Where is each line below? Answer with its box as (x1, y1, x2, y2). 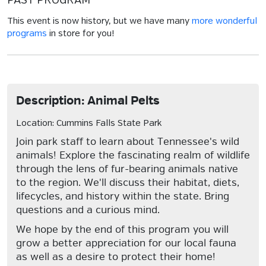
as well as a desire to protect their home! (16, 251, 216, 263)
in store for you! (47, 29, 114, 39)
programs (7, 29, 47, 39)
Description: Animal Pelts (16, 93, 160, 108)
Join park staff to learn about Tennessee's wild (16, 135, 239, 148)
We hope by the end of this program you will (16, 223, 229, 236)
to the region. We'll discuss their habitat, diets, (16, 176, 239, 189)
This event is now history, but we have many (7, 17, 192, 26)
